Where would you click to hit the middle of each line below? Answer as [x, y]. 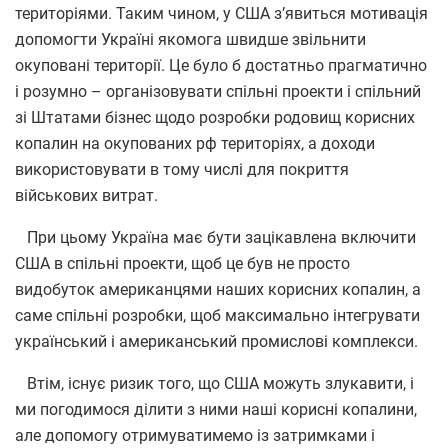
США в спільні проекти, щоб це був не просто [182, 263]
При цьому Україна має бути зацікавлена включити [215, 237]
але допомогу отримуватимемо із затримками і [195, 435]
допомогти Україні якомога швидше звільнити [190, 39]
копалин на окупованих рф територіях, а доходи [195, 143]
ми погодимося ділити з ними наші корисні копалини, [216, 409]
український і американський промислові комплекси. [216, 341]
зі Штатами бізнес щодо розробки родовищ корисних [215, 117]
